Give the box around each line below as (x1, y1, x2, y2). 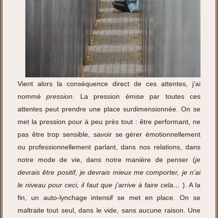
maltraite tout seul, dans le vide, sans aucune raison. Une (18, 206, 200, 215)
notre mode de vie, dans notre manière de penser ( (18, 156, 195, 164)
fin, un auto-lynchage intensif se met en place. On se (18, 194, 200, 202)
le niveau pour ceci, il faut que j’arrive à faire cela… (18, 181, 180, 189)
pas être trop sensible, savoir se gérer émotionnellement (18, 130, 200, 139)
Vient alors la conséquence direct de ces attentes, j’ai (18, 80, 200, 88)
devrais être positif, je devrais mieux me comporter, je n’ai (18, 168, 200, 177)
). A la (180, 181, 201, 189)
